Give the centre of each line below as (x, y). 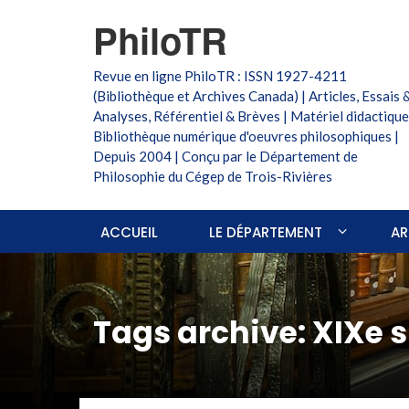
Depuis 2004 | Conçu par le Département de (225, 156)
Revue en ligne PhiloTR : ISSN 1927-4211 (220, 76)
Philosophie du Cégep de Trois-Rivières (213, 176)
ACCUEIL (129, 232)
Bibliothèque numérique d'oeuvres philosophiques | (246, 136)
